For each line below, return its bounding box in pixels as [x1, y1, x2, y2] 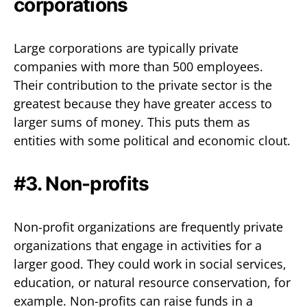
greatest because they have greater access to [14, 95, 272, 112]
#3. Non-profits [14, 171, 149, 195]
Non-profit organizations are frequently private [14, 218, 283, 235]
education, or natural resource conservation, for [14, 273, 291, 291]
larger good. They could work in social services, [14, 255, 286, 272]
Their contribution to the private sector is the [14, 76, 272, 93]
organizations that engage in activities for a [14, 236, 262, 254]
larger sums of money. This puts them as [14, 113, 250, 130]
